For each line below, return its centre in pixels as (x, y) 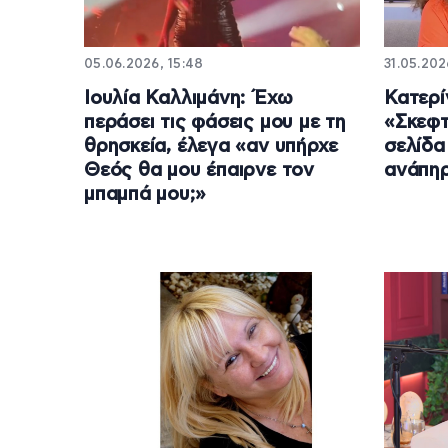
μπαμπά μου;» (145, 195)
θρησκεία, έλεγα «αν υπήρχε (211, 147)
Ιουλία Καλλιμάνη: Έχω (188, 99)
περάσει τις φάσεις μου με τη (215, 123)
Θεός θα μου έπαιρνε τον (199, 171)
